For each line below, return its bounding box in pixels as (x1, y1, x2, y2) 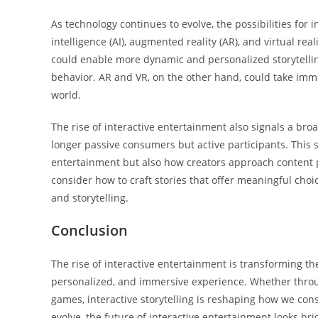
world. (51, 87, 81, 102)
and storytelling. (51, 190, 128, 204)
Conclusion (51, 220, 128, 240)
